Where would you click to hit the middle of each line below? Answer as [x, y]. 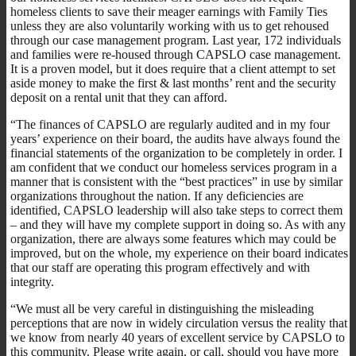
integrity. [32, 281]
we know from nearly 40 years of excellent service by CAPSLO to [178, 337]
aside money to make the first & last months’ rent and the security [173, 83]
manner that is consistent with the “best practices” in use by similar [176, 181]
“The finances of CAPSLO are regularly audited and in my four [170, 124]
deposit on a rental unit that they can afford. [119, 97]
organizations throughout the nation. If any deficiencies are [157, 195]
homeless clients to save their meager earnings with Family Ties [169, 11]
